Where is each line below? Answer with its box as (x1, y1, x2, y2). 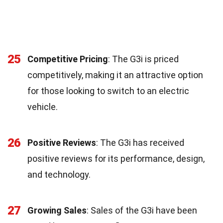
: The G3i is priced (108, 53, 179, 64)
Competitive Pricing (27, 53, 108, 64)
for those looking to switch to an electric (27, 85, 189, 96)
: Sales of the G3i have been (87, 205, 197, 216)
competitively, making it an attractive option (27, 69, 203, 80)
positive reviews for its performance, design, (27, 153, 205, 164)
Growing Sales (27, 205, 87, 216)
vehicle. (27, 101, 58, 112)
